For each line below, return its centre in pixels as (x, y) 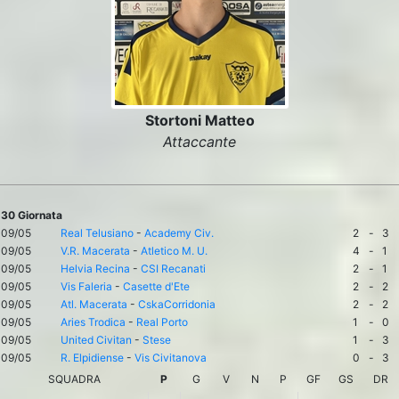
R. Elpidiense (92, 358)
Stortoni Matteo (199, 120)
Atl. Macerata (94, 304)
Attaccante (199, 142)
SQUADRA (74, 379)
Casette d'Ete (156, 286)
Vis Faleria (86, 286)
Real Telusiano (97, 233)
